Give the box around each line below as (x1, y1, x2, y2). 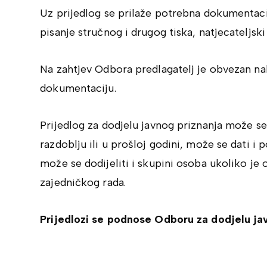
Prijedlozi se (40, 213, 104, 226)
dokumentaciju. (40, 82, 116, 95)
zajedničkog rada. (40, 176, 126, 189)
